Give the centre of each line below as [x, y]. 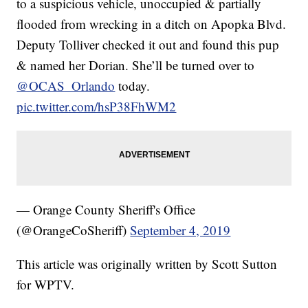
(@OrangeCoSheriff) [74, 230]
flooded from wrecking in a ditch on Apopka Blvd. [152, 24]
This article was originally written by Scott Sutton [147, 264]
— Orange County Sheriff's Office [106, 210]
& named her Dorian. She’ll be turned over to [136, 65]
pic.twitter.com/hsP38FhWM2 [97, 107]
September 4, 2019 [180, 230]
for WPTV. [46, 285]
